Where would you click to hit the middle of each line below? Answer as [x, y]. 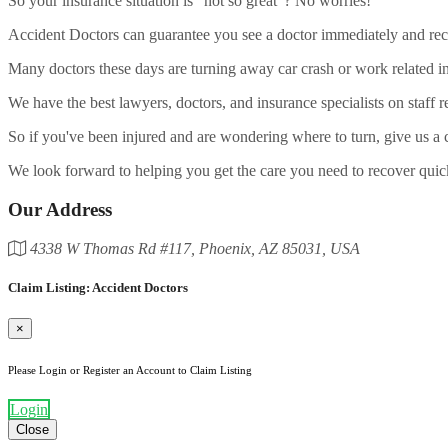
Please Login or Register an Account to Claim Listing [130, 370]
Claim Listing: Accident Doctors [98, 287]
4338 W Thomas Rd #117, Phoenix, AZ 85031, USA [193, 248]
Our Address [60, 210]
